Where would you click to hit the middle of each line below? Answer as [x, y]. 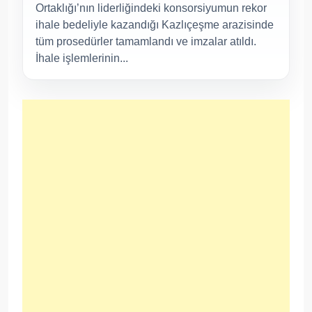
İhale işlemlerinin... [82, 58]
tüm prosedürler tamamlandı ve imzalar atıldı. [146, 41]
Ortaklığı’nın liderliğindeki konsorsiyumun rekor [151, 8]
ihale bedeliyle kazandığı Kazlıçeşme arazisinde [155, 24]
